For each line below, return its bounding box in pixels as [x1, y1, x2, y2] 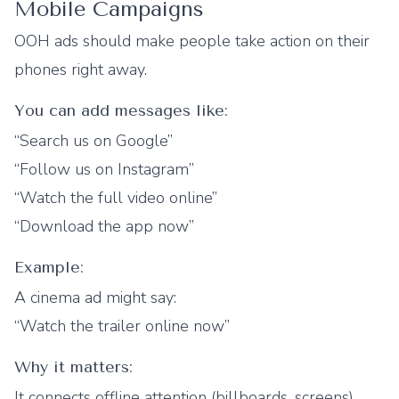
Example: [14, 257, 84, 277]
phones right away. [14, 59, 147, 80]
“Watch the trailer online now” [14, 315, 230, 337]
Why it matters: [14, 357, 133, 377]
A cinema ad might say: [14, 287, 176, 308]
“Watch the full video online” [14, 187, 217, 208]
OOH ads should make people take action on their [14, 30, 370, 52]
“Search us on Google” [14, 130, 173, 151]
